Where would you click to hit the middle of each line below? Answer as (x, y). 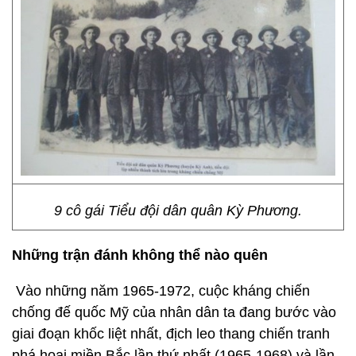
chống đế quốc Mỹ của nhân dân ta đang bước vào (174, 312)
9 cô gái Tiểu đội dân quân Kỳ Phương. (178, 211)
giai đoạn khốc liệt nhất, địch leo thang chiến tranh (171, 334)
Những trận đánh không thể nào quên (140, 255)
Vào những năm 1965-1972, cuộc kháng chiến (161, 291)
